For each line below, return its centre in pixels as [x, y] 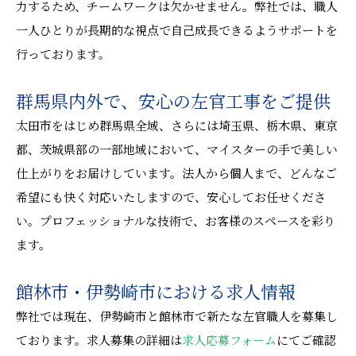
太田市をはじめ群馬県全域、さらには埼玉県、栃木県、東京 [177, 126]
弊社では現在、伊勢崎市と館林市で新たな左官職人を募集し [177, 317]
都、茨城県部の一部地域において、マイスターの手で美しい [177, 150]
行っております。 [63, 54]
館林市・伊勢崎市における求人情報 [156, 292]
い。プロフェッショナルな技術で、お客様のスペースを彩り [176, 221]
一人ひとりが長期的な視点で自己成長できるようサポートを [177, 31]
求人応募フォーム [229, 341]
